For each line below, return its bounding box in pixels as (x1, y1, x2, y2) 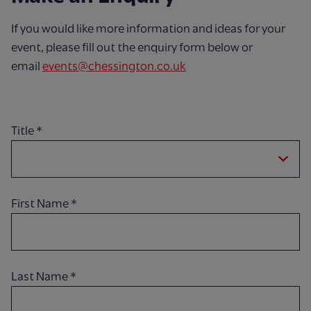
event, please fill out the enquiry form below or (11, 40, 253, 55)
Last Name (11, 269, 70, 284)
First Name (11, 196, 71, 211)
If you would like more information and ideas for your (11, 22, 285, 36)
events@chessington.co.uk (42, 59, 186, 74)
